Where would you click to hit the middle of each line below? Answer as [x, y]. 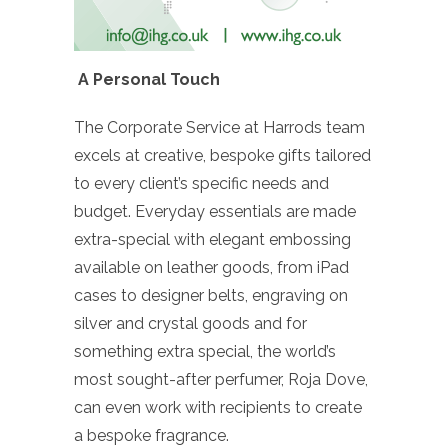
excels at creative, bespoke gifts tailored [222, 155]
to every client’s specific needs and [201, 183]
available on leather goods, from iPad [211, 267]
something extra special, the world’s [205, 351]
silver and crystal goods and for [190, 323]
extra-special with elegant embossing [212, 239]
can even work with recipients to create [218, 407]
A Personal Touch [149, 79]
